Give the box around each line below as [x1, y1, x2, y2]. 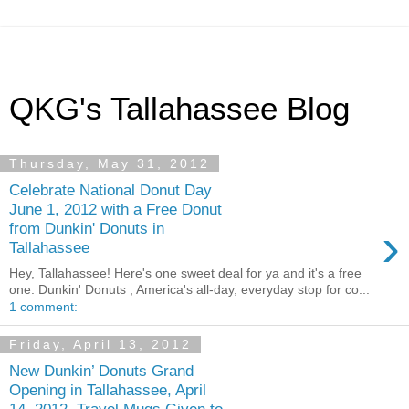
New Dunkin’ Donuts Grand [9, 361, 194, 380]
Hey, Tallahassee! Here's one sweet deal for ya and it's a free [9, 266, 362, 281]
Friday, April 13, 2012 [9, 337, 192, 352]
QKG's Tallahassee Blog [9, 91, 350, 126]
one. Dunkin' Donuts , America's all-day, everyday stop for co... [9, 282, 370, 298]
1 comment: [9, 299, 78, 315]
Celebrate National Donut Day [9, 180, 212, 199]
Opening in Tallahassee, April [9, 380, 206, 399]
